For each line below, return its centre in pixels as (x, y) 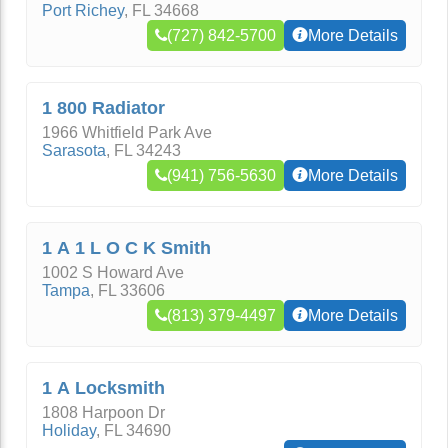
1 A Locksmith (103, 388)
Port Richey (83, 10)
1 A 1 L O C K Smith (126, 248)
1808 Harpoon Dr (103, 412)
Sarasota (74, 150)
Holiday (69, 430)
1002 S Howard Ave (113, 272)
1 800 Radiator (103, 108)
